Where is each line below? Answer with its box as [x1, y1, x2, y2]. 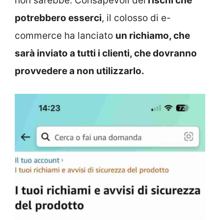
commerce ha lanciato [15, 29, 115, 41]
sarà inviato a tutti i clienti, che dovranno [15, 47, 197, 59]
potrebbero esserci [15, 12, 102, 24]
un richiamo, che [115, 29, 190, 41]
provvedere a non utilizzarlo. [15, 65, 144, 77]
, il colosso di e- [102, 12, 171, 24]
